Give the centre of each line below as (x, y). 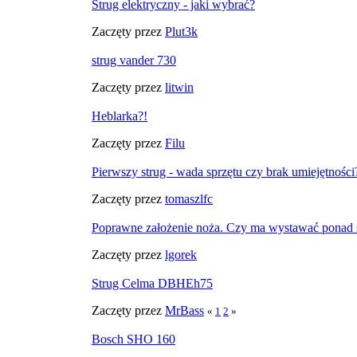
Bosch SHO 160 (133, 339)
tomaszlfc (189, 199)
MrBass (184, 310)
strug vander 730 (134, 60)
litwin (179, 87)
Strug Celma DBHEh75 (152, 283)
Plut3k (181, 31)
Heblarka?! (120, 116)
